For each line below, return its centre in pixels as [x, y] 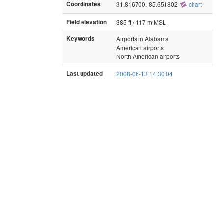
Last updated [84, 73]
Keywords [81, 38]
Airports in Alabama [143, 38]
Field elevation [86, 22]
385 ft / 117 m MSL [141, 22]
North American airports [148, 56]
